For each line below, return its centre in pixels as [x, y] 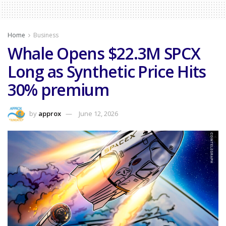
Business [46, 35]
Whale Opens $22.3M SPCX [104, 53]
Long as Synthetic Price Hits [107, 72]
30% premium [58, 90]
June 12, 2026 [98, 114]
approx [50, 114]
